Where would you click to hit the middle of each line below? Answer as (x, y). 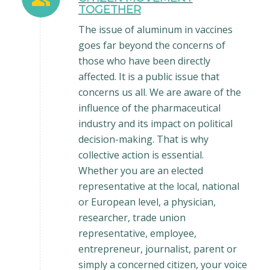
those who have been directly (144, 61)
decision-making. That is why (143, 139)
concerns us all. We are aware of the (159, 92)
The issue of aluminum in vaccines (155, 29)
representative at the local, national (159, 186)
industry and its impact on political (155, 123)
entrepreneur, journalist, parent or (157, 249)
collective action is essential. (141, 155)
